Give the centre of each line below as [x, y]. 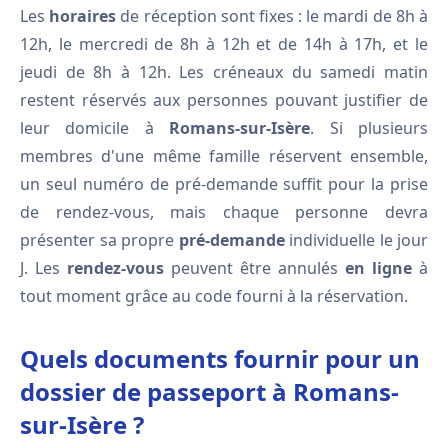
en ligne [378, 268]
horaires [83, 16]
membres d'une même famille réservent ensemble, [224, 156]
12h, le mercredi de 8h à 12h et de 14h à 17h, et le [224, 44]
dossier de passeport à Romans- [209, 391]
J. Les [43, 268]
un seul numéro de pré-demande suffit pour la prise [224, 184]
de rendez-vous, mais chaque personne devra [224, 212]
